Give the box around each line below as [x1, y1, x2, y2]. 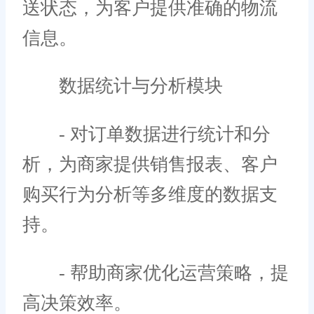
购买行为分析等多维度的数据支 [22, 184, 278, 205]
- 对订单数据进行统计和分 [22, 123, 271, 144]
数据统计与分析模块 [22, 76, 223, 97]
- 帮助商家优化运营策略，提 [22, 262, 289, 283]
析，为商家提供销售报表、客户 [22, 153, 278, 175]
